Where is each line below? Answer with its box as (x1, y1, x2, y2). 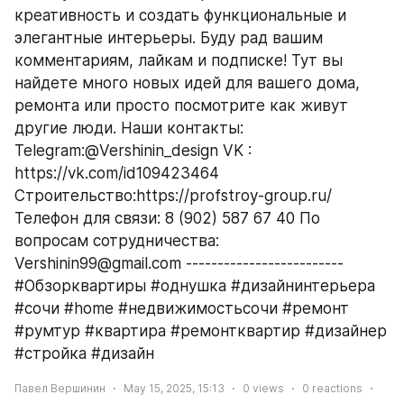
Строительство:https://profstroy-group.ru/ (14, 187, 332, 205)
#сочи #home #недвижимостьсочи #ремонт (14, 299, 349, 317)
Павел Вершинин (14, 381, 106, 395)
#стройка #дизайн (14, 344, 154, 363)
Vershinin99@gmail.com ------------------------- (14, 254, 344, 272)
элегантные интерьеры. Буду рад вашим (14, 29, 323, 47)
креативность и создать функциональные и (14, 6, 346, 24)
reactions (309, 381, 363, 395)
